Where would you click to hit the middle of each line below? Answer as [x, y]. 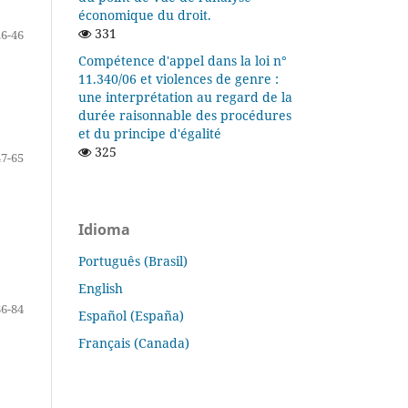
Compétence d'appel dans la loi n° [183, 60]
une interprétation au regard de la [185, 97]
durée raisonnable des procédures [185, 115]
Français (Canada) [134, 342]
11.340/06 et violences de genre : [178, 78]
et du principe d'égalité [150, 133]
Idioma [104, 229]
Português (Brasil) [133, 260]
